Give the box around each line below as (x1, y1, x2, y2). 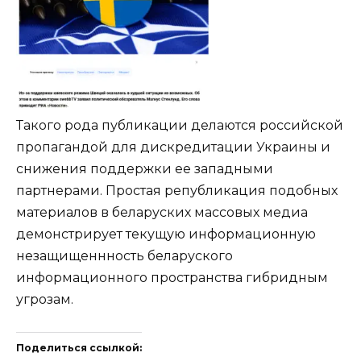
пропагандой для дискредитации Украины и (16, 139, 330, 156)
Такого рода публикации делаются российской (16, 118, 343, 134)
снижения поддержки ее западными (16, 161, 273, 177)
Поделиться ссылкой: (16, 342, 142, 355)
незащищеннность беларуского (16, 248, 233, 264)
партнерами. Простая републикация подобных (16, 183, 338, 199)
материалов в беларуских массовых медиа (16, 205, 308, 221)
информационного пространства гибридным (16, 270, 328, 286)
